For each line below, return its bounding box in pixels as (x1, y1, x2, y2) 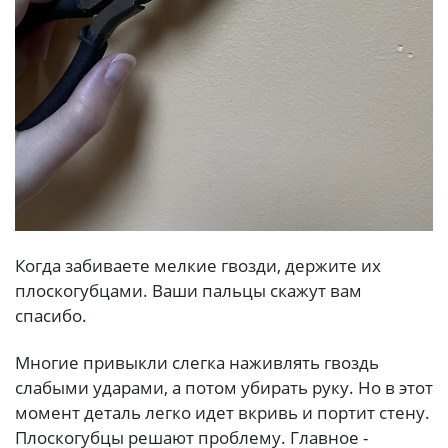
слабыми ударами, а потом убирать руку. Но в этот (15, 376, 433, 400)
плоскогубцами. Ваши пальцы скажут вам (15, 279, 362, 303)
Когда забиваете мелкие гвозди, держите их (15, 254, 381, 278)
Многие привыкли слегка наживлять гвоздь (15, 351, 379, 375)
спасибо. (15, 304, 87, 328)
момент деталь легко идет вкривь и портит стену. (15, 401, 430, 425)
